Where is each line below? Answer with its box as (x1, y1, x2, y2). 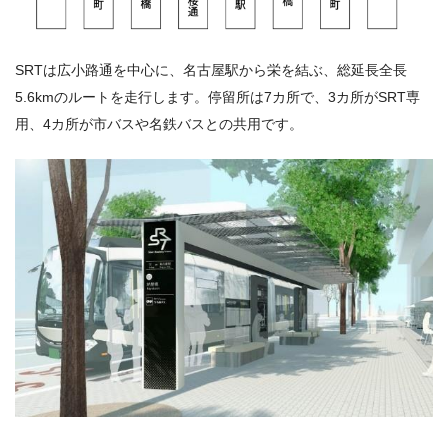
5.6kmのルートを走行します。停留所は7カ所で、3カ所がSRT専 (15, 88, 420, 105)
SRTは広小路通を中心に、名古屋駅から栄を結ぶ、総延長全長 (15, 61, 407, 78)
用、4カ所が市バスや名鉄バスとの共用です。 (15, 115, 303, 132)
